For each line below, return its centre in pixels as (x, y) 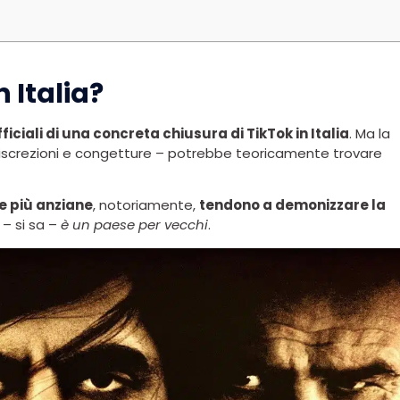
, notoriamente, (146, 204)
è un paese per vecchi (134, 224)
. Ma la (370, 133)
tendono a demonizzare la (292, 204)
